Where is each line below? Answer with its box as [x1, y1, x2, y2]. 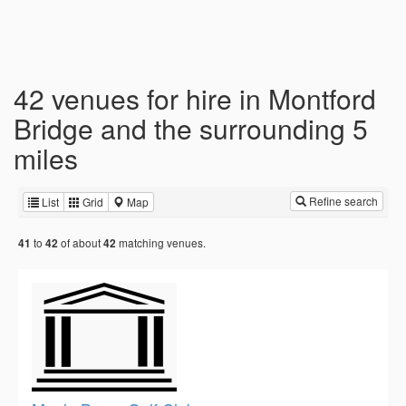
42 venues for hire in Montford [14, 79, 376, 118]
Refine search [306, 193, 378, 208]
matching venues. [116, 235, 206, 251]
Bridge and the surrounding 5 [14, 109, 368, 148]
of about [58, 235, 103, 251]
